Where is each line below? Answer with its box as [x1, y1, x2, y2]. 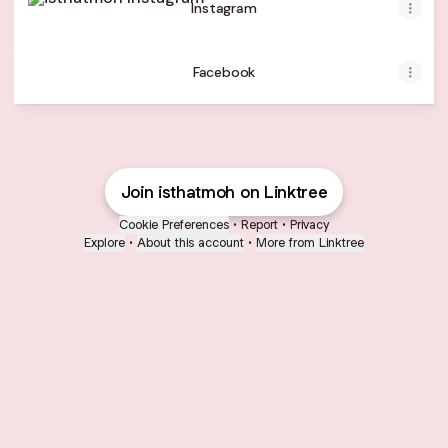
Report [241, 216, 278, 233]
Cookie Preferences [119, 216, 229, 233]
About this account [137, 234, 244, 251]
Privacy [290, 216, 329, 233]
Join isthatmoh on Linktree [120, 181, 328, 203]
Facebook [192, 63, 256, 81]
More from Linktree [256, 234, 364, 251]
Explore [84, 234, 125, 251]
